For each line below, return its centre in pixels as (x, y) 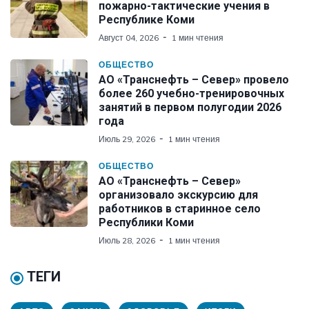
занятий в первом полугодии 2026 (190, 107)
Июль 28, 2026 (127, 240)
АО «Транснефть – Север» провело (194, 79)
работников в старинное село (180, 208)
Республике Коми (147, 19)
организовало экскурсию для (178, 195)
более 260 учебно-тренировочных (191, 93)
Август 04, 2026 (129, 37)
